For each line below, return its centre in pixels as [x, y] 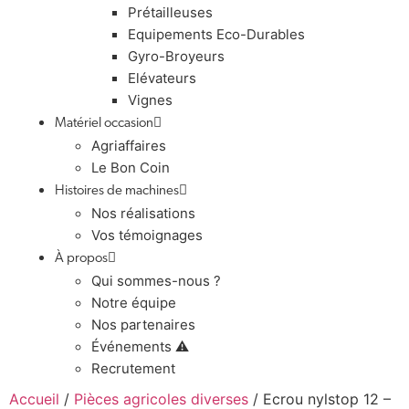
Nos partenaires [143, 324]
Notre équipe [134, 302]
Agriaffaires [129, 145]
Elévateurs [162, 78]
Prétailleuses [170, 12]
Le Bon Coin [131, 167]
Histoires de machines [117, 191]
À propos [81, 258]
